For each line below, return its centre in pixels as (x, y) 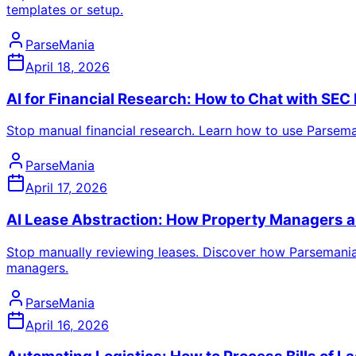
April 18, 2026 (68, 66)
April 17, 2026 (66, 188)
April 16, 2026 (67, 325)
